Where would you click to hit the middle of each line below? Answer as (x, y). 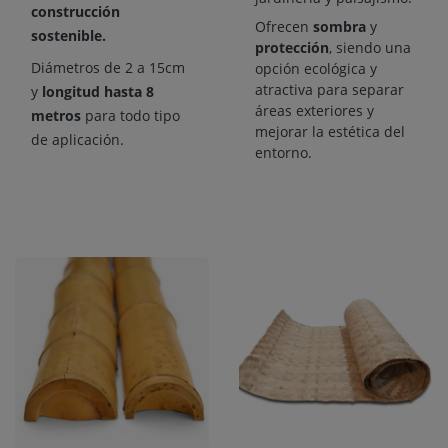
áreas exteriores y (314, 111)
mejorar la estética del (330, 132)
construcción (75, 12)
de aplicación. (77, 140)
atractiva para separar (329, 90)
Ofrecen (284, 27)
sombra (341, 27)
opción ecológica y (316, 69)
